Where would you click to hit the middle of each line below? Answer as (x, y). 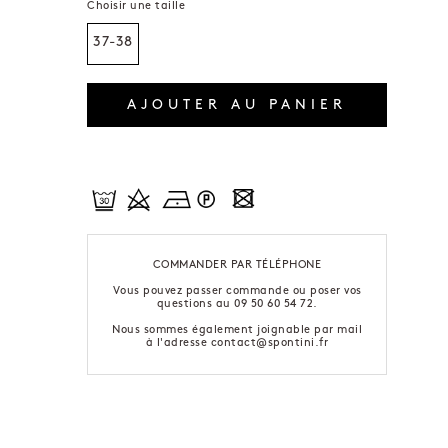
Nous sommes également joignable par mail (237, 330)
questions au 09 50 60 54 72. (237, 304)
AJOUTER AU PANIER (237, 105)
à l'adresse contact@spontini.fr (237, 343)
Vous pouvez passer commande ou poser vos (237, 291)
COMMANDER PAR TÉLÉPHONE (237, 265)
